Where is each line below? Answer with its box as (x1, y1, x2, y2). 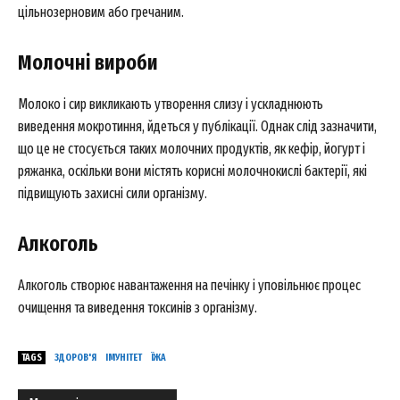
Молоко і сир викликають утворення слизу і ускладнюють (18, 95, 323, 112)
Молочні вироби (18, 49, 158, 75)
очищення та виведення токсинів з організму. (18, 298, 257, 316)
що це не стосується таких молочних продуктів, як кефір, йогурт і (18, 139, 365, 157)
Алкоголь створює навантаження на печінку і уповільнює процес (18, 276, 361, 294)
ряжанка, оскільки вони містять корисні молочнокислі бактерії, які (18, 162, 367, 179)
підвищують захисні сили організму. (18, 184, 207, 202)
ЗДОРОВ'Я (54, 351, 96, 363)
